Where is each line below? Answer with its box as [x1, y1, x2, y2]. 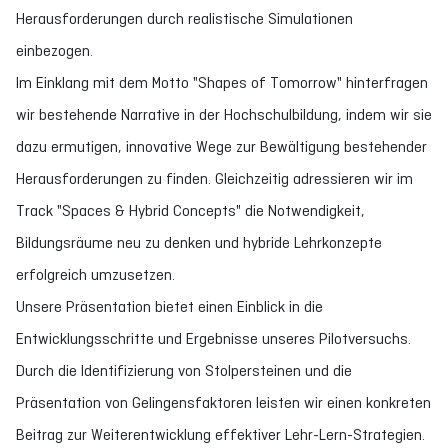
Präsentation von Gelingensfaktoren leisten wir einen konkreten [16, 394, 431, 411]
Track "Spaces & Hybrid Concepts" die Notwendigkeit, [16, 202, 365, 219]
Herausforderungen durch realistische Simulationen [16, 10, 353, 27]
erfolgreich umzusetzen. [16, 266, 175, 283]
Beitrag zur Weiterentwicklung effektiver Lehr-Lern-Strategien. [16, 426, 425, 443]
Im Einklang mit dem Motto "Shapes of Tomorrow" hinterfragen [16, 74, 428, 91]
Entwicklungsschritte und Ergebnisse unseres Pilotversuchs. [16, 330, 411, 347]
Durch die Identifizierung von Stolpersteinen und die [16, 362, 352, 379]
